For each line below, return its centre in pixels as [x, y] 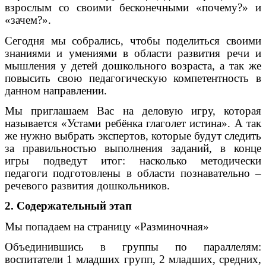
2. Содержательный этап [68, 206]
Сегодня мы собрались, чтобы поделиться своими [133, 40]
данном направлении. [56, 90]
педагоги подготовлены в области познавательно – [133, 173]
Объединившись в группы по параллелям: [133, 247]
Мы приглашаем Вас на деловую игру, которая [133, 111]
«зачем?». [28, 20]
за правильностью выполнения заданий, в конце [133, 148]
